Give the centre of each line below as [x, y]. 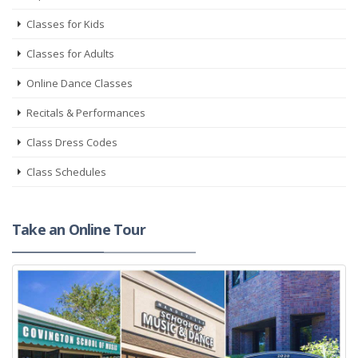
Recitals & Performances [86, 113]
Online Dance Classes [80, 83]
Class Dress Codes [72, 142]
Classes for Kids [66, 24]
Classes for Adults [70, 54]
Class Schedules [66, 172]
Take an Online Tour [79, 229]
